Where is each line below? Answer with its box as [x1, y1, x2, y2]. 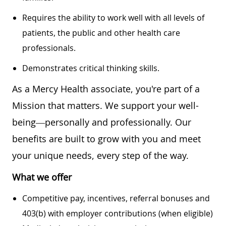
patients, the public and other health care [22, 27, 180, 38]
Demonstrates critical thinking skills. [22, 62, 161, 74]
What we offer [12, 171, 72, 183]
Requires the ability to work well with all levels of [22, 12, 204, 23]
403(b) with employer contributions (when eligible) [22, 207, 213, 219]
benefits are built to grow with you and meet [12, 132, 201, 145]
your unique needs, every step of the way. [12, 149, 189, 161]
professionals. [22, 42, 82, 53]
